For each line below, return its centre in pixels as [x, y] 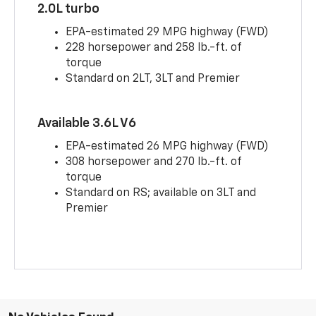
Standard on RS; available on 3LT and [161, 193]
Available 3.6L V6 [87, 123]
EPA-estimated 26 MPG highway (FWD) [168, 146]
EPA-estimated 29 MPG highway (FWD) [168, 32]
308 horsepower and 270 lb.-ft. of [154, 162]
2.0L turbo [69, 9]
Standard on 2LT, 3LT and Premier [153, 79]
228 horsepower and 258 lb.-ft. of [154, 48]
